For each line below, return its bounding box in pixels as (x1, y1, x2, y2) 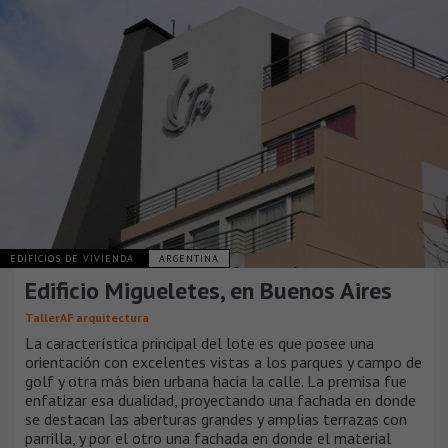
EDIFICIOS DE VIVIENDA (10, 251, 138, 265)
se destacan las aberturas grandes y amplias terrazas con (25, 408, 407, 429)
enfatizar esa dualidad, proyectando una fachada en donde (25, 389, 416, 410)
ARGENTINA (159, 251, 219, 265)
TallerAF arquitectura (25, 309, 149, 325)
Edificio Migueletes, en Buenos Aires (25, 274, 392, 306)
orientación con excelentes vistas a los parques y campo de (25, 351, 422, 372)
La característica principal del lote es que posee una (25, 332, 374, 353)
